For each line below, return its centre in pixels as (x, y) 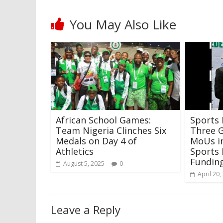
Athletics (75, 151)
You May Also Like (123, 24)
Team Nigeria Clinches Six (111, 130)
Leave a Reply (86, 209)
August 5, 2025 (84, 163)
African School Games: (103, 120)
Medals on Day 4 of (96, 141)
